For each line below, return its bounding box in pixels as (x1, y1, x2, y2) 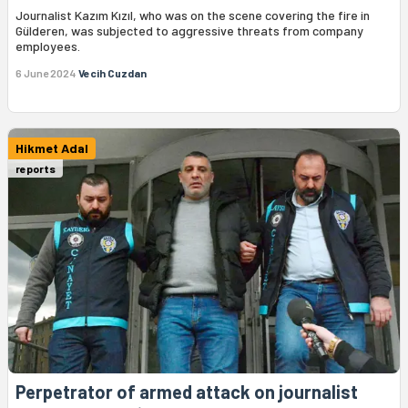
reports (15, 161, 56, 175)
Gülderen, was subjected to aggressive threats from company (15, 22, 363, 38)
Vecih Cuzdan (78, 66, 147, 79)
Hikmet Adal (15, 139, 88, 156)
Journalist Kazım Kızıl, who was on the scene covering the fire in (15, 6, 370, 23)
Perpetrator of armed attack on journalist (15, 380, 358, 403)
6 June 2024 (15, 66, 76, 79)
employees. (15, 37, 80, 54)
